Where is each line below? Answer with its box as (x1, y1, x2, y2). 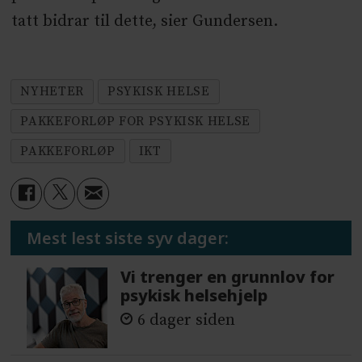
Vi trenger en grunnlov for (120, 266, 335, 288)
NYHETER (20, 82, 84, 99)
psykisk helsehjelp (120, 284, 268, 307)
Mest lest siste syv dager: (27, 226, 229, 249)
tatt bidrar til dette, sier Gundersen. (11, 11, 278, 32)
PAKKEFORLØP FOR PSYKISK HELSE (20, 112, 250, 129)
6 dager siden (137, 309, 236, 330)
